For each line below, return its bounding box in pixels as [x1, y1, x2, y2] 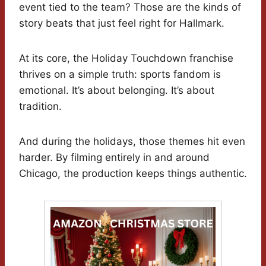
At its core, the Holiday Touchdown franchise [19, 52, 233, 65]
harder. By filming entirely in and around [19, 151, 210, 164]
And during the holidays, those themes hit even [19, 135, 245, 148]
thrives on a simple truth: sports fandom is [19, 68, 221, 81]
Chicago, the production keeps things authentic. [19, 167, 247, 180]
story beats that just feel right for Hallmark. [19, 17, 224, 30]
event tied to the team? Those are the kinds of [19, 1, 241, 14]
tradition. [19, 100, 62, 113]
